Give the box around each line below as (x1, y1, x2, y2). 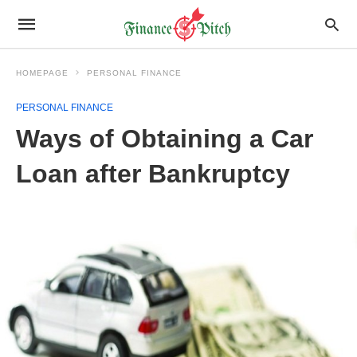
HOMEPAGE (16, 69, 69, 77)
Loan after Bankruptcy (16, 159, 290, 188)
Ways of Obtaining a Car (16, 124, 313, 153)
